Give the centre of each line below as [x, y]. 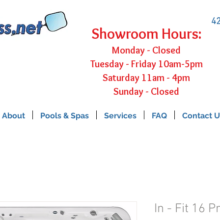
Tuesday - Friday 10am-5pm [146, 64]
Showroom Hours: [146, 34]
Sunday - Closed [146, 91]
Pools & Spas [64, 116]
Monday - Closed [146, 50]
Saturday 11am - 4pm [146, 78]
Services [120, 116]
